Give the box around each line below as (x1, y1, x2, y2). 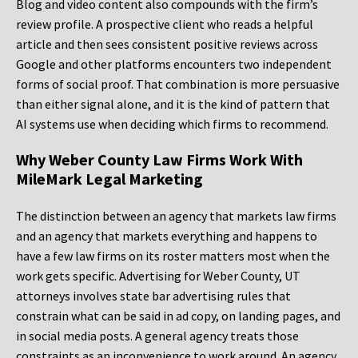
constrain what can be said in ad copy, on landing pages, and (16, 308, 340, 324)
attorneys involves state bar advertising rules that (16, 288, 291, 304)
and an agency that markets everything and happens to (16, 228, 317, 245)
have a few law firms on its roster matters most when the (16, 248, 330, 265)
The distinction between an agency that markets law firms (16, 208, 336, 225)
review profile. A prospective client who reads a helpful (16, 16, 313, 33)
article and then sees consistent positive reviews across (16, 36, 318, 53)
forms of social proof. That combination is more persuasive (16, 76, 340, 93)
